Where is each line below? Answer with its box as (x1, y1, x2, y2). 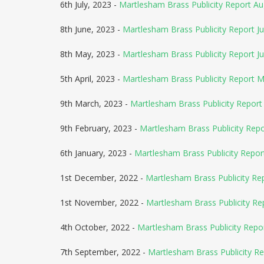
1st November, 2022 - (60, 197, 146, 208)
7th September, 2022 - (60, 246, 148, 258)
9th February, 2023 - (60, 123, 140, 134)
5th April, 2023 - (60, 73, 123, 84)
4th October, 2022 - (60, 222, 137, 233)
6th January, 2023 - (60, 147, 134, 159)
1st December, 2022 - (60, 172, 146, 183)
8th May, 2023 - (60, 48, 123, 60)
